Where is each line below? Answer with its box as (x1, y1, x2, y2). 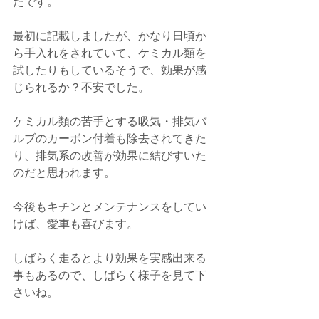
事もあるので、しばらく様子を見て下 (13, 268, 206, 282)
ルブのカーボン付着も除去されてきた (13, 131, 206, 145)
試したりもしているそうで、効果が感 (13, 63, 206, 77)
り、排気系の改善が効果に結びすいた (13, 148, 206, 162)
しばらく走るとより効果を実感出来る (13, 251, 206, 265)
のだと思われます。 (13, 165, 115, 179)
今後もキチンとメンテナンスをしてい (13, 199, 206, 214)
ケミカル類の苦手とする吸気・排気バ (13, 114, 206, 128)
